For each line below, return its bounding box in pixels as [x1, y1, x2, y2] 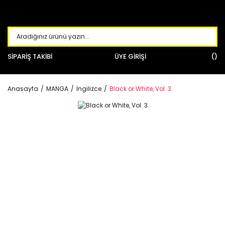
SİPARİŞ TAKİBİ [8, 52, 52, 61]
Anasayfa [8, 84, 38, 93]
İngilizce [76, 84, 101, 93]
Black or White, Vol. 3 [109, 84, 171, 93]
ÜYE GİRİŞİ [115, 52, 146, 61]
